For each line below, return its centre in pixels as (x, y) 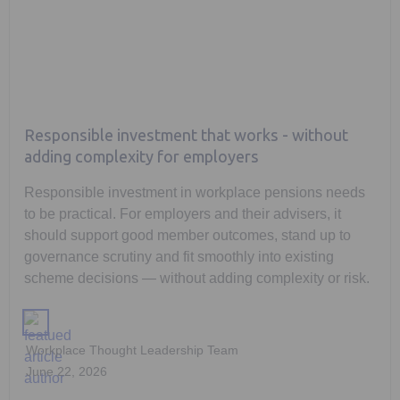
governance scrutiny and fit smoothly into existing (179, 257)
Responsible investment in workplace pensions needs (195, 193)
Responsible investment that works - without (186, 136)
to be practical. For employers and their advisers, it (183, 214)
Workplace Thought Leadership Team (132, 350)
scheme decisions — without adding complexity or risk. (197, 279)
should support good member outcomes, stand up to (187, 236)
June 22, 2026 (67, 372)
